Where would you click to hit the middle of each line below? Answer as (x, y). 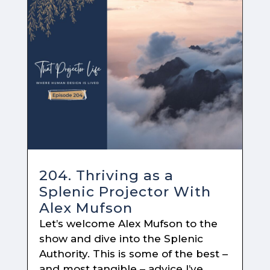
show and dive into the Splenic (121, 239)
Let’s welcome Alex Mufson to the (128, 224)
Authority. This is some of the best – (133, 254)
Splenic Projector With (125, 192)
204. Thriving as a (106, 176)
